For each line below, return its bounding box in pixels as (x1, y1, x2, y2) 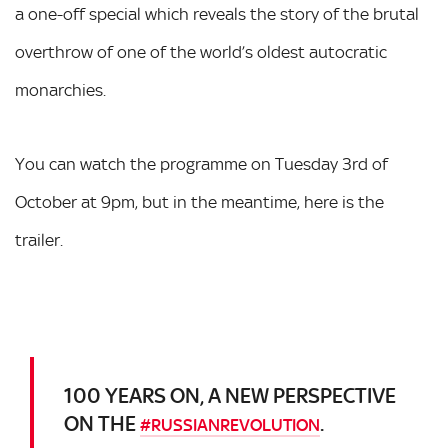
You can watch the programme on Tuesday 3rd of (15, 153, 388, 174)
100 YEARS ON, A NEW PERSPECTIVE (64, 382, 396, 408)
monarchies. (15, 79, 106, 100)
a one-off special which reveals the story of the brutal (15, 3, 419, 24)
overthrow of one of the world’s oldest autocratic (15, 41, 387, 62)
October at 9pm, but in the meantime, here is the (15, 191, 384, 212)
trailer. (15, 229, 63, 250)
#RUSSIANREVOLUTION (140, 414, 320, 435)
